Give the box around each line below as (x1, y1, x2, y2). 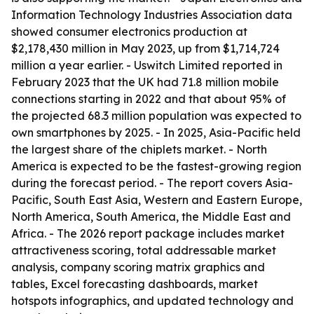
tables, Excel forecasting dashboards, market (11, 277, 258, 291)
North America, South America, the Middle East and (11, 210, 291, 224)
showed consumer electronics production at (11, 25, 247, 39)
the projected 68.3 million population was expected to (11, 109, 301, 123)
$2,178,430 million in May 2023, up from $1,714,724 (11, 41, 280, 55)
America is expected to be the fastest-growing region (11, 159, 301, 173)
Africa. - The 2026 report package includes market (11, 226, 285, 240)
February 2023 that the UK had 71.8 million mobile (11, 75, 279, 89)
